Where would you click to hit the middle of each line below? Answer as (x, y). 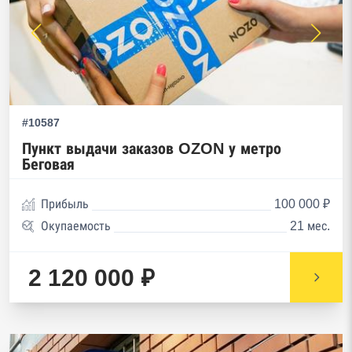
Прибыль (65, 204)
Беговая (48, 164)
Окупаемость (76, 226)
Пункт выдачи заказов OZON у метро (152, 148)
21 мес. (310, 226)
